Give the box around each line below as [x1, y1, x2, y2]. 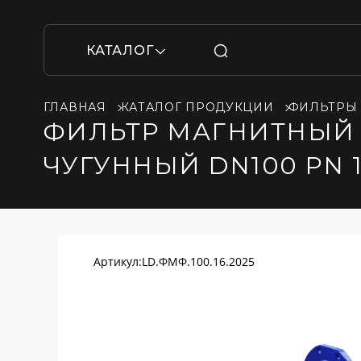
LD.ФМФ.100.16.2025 [142, 254, 255, 269]
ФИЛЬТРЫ [288, 100, 358, 114]
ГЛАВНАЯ [43, 100, 106, 114]
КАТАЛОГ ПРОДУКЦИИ [120, 100, 274, 114]
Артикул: [93, 254, 142, 269]
